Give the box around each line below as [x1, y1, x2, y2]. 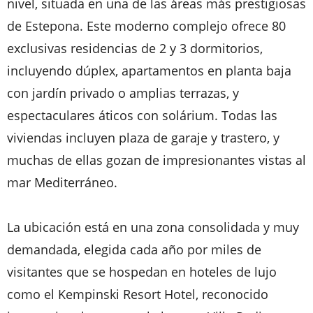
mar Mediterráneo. [7, 174, 117, 191]
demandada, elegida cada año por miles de [7, 241, 261, 258]
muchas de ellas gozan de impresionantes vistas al [7, 152, 306, 168]
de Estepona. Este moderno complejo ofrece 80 [7, 17, 286, 34]
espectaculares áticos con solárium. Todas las [7, 107, 277, 124]
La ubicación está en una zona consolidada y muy [7, 219, 299, 235]
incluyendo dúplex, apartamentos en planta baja [7, 62, 291, 79]
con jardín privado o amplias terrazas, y [7, 85, 239, 101]
